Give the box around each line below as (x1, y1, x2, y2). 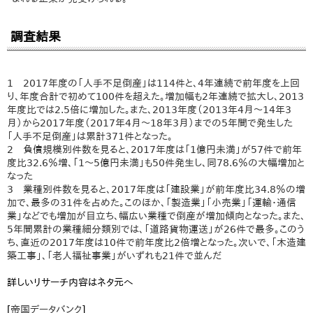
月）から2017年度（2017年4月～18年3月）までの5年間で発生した (7, 117, 293, 129)
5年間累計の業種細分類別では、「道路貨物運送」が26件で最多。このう (7, 223, 305, 235)
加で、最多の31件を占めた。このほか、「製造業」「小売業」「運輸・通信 (7, 196, 296, 208)
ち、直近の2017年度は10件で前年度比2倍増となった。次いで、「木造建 (7, 236, 306, 248)
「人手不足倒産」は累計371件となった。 (7, 130, 173, 142)
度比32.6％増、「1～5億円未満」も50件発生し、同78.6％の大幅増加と (7, 156, 305, 168)
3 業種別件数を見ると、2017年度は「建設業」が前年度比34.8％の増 (7, 183, 305, 195)
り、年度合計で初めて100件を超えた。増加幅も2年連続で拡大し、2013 (7, 90, 304, 102)
